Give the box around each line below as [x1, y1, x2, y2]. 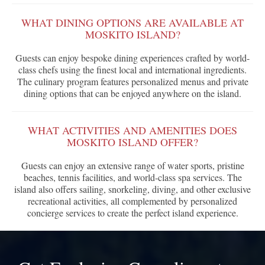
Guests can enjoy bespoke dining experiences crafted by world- [15, 51, 250, 64]
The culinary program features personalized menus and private [17, 75, 248, 88]
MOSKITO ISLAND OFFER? [67, 135, 198, 150]
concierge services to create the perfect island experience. [27, 206, 238, 219]
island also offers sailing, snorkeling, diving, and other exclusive [14, 183, 251, 196]
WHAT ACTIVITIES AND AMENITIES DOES [28, 123, 237, 138]
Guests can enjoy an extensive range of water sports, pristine [21, 159, 244, 172]
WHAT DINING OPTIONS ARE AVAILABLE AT [21, 15, 244, 30]
